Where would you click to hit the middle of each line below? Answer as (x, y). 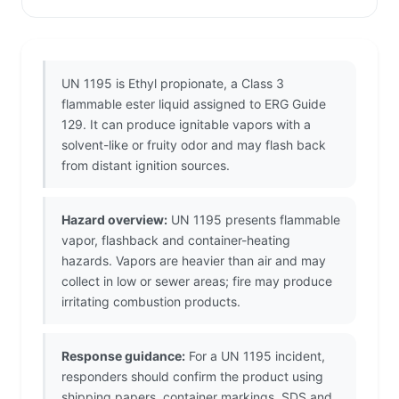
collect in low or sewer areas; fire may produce (197, 281)
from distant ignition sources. (146, 166)
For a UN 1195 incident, (255, 356)
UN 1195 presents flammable (254, 220)
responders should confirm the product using (192, 377)
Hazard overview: (114, 220)
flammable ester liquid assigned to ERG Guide (194, 104)
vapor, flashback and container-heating (176, 240)
